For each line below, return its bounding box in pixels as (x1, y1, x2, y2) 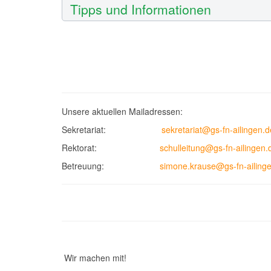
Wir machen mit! (62, 251, 126, 264)
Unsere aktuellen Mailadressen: (62, 105, 183, 117)
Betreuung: (62, 159, 160, 172)
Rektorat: (62, 141, 160, 154)
